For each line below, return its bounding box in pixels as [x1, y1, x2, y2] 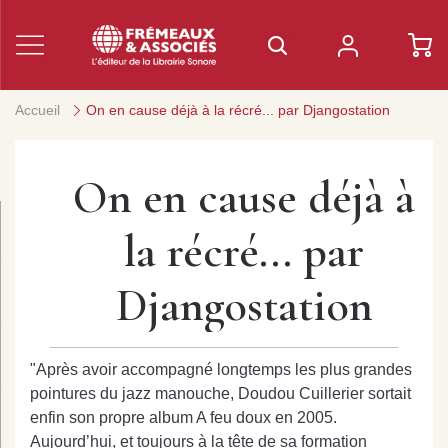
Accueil [15, 102, 60, 118]
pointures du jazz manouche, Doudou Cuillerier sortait [30, 385, 411, 402]
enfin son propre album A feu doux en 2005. [30, 409, 337, 426]
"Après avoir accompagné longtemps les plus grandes [30, 361, 412, 378]
